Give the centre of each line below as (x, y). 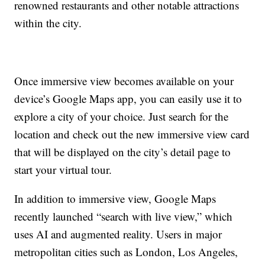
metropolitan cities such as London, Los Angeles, (126, 252)
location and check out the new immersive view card (132, 134)
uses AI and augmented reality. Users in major (118, 234)
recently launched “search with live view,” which (124, 216)
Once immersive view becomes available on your (124, 81)
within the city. (48, 23)
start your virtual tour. (63, 170)
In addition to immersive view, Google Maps (115, 199)
